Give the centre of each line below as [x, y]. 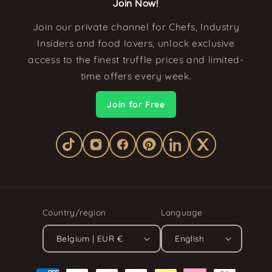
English [190, 239]
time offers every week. [136, 76]
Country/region [74, 212]
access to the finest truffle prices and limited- [136, 60]
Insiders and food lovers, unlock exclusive [136, 43]
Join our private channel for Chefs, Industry [136, 27]
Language [182, 212]
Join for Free [136, 104]
